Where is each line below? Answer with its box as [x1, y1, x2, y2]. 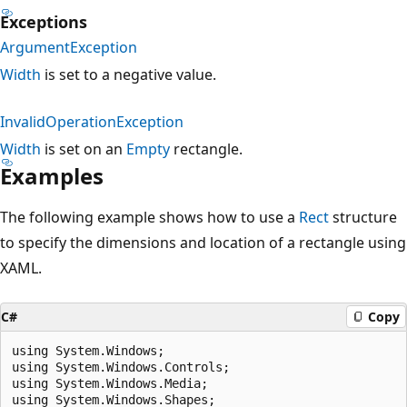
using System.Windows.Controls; [12, 359, 230, 374]
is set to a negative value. [41, 64, 216, 84]
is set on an [41, 138, 126, 159]
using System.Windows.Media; [12, 375, 208, 391]
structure [329, 206, 397, 227]
